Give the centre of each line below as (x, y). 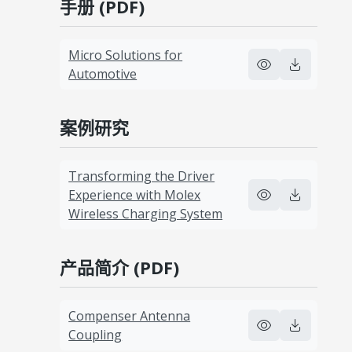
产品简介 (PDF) (119, 267)
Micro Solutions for (126, 55)
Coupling (95, 334)
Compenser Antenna (130, 315)
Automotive (103, 73)
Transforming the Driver (142, 176)
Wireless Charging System (146, 213)
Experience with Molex (135, 194)
